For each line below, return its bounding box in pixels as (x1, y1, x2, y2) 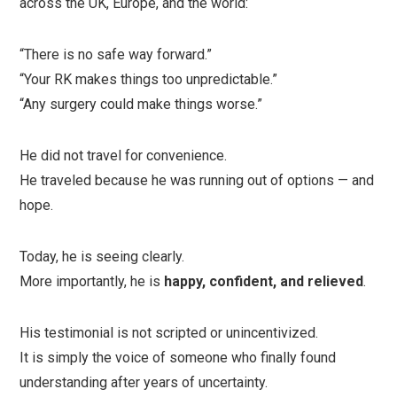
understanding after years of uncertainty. (19, 374, 269, 391)
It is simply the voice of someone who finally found (19, 349, 337, 366)
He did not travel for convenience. (19, 147, 228, 164)
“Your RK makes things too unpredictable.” (19, 71, 278, 88)
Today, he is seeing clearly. (19, 248, 185, 265)
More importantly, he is (19, 273, 165, 290)
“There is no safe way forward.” (19, 46, 213, 63)
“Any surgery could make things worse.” (19, 96, 263, 113)
